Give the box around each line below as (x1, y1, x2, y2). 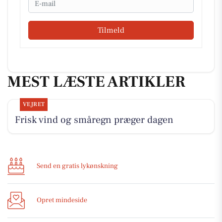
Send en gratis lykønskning (37, 162, 118, 171)
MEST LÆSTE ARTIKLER (7, 71, 185, 92)
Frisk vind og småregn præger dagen (14, 113, 173, 127)
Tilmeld (98, 25, 124, 35)
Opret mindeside (37, 196, 87, 205)
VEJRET (22, 101, 45, 109)
